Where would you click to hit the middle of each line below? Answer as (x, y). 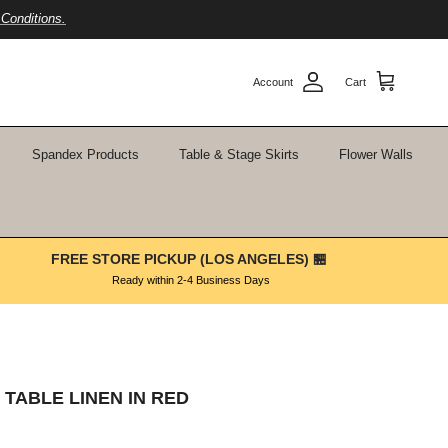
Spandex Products (85, 154)
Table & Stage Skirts (238, 154)
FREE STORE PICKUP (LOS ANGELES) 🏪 (190, 258)
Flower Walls (375, 154)
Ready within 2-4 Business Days (190, 279)
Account (273, 81)
